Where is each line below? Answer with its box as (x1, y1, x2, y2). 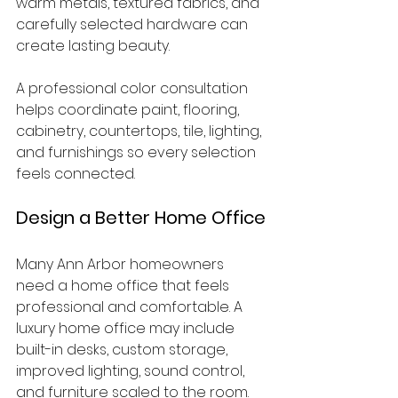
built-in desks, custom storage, (16, 339, 231, 360)
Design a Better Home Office (16, 205, 266, 230)
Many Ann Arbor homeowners (16, 254, 227, 275)
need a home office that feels (16, 275, 233, 296)
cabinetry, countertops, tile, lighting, (16, 121, 265, 141)
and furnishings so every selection (16, 142, 259, 163)
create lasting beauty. (16, 36, 170, 56)
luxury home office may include (16, 318, 238, 338)
